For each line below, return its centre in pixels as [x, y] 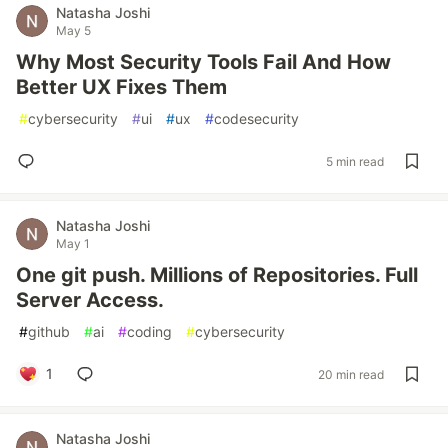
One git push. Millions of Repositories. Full [217, 275]
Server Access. [90, 300]
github [49, 331]
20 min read [351, 374]
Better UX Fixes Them [121, 87]
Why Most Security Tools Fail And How [203, 62]
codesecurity [256, 118]
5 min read [355, 161]
